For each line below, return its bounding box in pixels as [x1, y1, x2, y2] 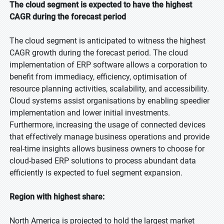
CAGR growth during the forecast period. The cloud [9, 48, 188, 57]
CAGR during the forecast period [9, 12, 126, 21]
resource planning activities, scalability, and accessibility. [9, 84, 209, 93]
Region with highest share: [9, 192, 104, 201]
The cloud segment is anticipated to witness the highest [9, 36, 205, 45]
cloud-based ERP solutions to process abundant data [9, 156, 196, 165]
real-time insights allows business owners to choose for [9, 144, 204, 153]
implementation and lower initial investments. [9, 108, 170, 117]
